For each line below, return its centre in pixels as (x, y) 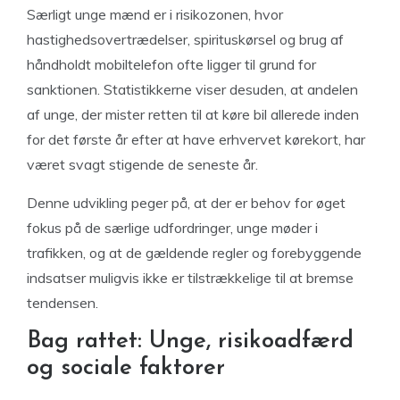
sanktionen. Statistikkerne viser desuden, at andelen (192, 89)
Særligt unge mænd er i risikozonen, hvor (155, 14)
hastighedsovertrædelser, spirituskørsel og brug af (185, 39)
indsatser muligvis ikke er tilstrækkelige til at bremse (190, 278)
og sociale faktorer (126, 368)
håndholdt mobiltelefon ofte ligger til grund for (171, 64)
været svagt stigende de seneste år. (142, 164)
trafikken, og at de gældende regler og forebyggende (194, 253)
